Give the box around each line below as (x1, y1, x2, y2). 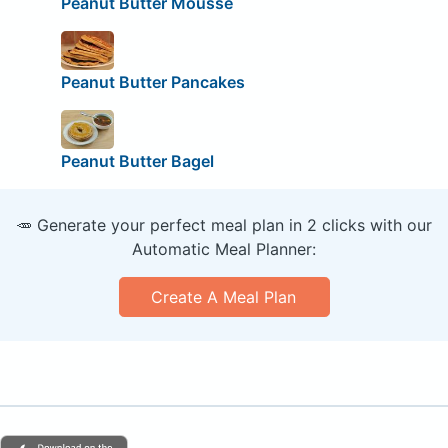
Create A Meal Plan (151, 287, 297, 308)
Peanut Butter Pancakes (60, 72, 245, 93)
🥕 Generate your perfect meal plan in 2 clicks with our (16, 215, 432, 236)
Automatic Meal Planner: (132, 239, 316, 260)
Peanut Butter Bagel (60, 151, 214, 172)
